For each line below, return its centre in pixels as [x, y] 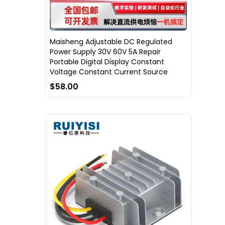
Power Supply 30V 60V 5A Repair [105, 52]
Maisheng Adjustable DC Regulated [111, 42]
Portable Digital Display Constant [107, 62]
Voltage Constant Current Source [109, 72]
